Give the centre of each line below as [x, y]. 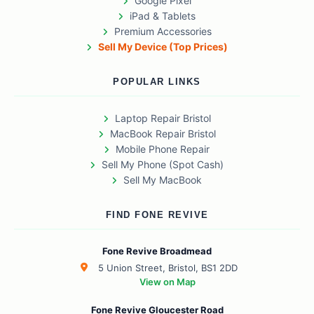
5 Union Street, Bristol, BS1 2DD [168, 268]
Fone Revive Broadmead [157, 251]
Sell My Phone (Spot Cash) [163, 165]
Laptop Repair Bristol [163, 118]
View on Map [168, 282]
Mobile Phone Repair [163, 149]
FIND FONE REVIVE [157, 215]
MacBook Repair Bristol [163, 134]
